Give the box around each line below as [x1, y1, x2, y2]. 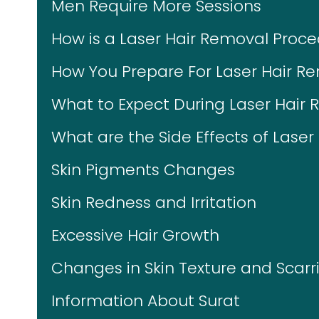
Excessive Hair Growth [51, 224, 219, 246]
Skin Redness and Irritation [51, 192, 256, 214]
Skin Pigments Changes [51, 159, 235, 181]
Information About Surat [51, 290, 240, 312]
